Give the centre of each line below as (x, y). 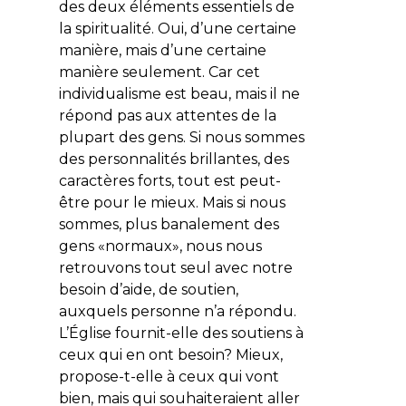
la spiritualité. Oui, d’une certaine (177, 28)
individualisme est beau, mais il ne (179, 93)
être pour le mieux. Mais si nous (172, 202)
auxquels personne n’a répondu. (177, 311)
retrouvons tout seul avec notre (175, 267)
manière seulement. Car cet (159, 72)
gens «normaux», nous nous (160, 246)
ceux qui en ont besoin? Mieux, (170, 354)
